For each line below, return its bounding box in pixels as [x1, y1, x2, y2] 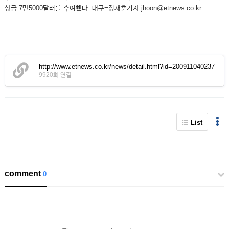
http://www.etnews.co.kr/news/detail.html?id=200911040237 [38, 63, 215, 71]
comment [4, 169, 41, 178]
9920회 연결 [38, 71, 72, 78]
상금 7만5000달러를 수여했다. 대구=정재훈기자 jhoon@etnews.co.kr [4, 4, 201, 12]
